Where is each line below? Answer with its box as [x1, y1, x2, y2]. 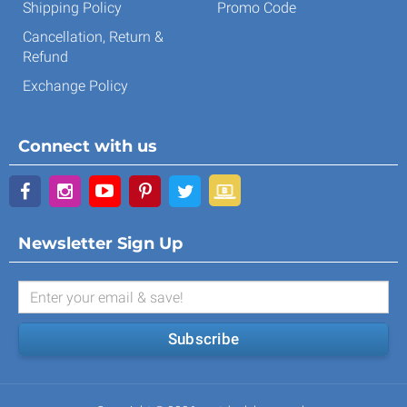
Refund [23, 48, 68, 66]
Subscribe [167, 330, 240, 349]
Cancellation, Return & [23, 28, 164, 46]
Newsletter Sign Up [18, 233, 183, 254]
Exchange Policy [23, 77, 128, 95]
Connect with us [18, 136, 157, 157]
